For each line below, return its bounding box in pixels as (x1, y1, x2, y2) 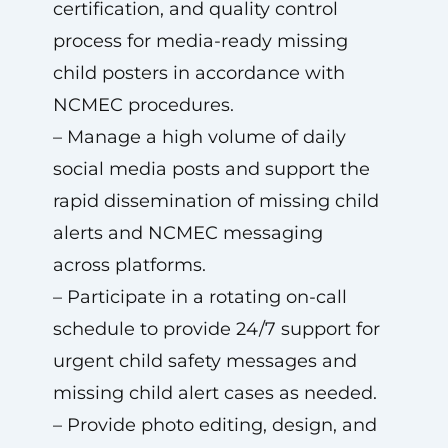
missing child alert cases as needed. (52, 382, 377, 404)
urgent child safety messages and (52, 350, 357, 372)
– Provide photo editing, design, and (52, 414, 377, 436)
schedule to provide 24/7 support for (52, 318, 380, 340)
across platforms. (52, 254, 206, 276)
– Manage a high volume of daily (52, 126, 346, 148)
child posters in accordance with (52, 62, 345, 84)
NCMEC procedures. (52, 94, 234, 116)
